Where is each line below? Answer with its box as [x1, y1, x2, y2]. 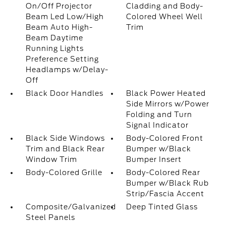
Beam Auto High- [25, 23, 93, 31]
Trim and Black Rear [25, 145, 105, 153]
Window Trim [25, 155, 77, 163]
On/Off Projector [25, 2, 92, 10]
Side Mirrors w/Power [126, 100, 210, 108]
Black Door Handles [25, 89, 103, 97]
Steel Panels [25, 213, 75, 221]
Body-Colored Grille [25, 168, 102, 177]
